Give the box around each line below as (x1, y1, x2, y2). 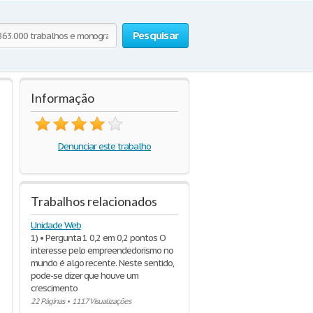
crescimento (31, 282, 78, 294)
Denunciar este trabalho (57, 140, 152, 152)
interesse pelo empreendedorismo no (31, 245, 173, 256)
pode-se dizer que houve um (31, 270, 138, 282)
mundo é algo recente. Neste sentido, (31, 257, 174, 269)
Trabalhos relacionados (31, 194, 157, 209)
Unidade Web (31, 219, 81, 231)
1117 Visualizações (72, 296, 131, 306)
